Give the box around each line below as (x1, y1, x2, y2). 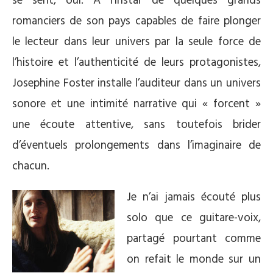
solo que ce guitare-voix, (127, 208, 261, 227)
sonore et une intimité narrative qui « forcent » (12, 94, 261, 113)
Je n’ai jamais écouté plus (127, 188, 261, 207)
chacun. (12, 157, 49, 175)
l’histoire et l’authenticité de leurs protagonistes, (12, 53, 261, 72)
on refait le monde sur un (127, 250, 261, 269)
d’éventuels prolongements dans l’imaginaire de (12, 136, 261, 155)
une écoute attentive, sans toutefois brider (12, 115, 261, 134)
